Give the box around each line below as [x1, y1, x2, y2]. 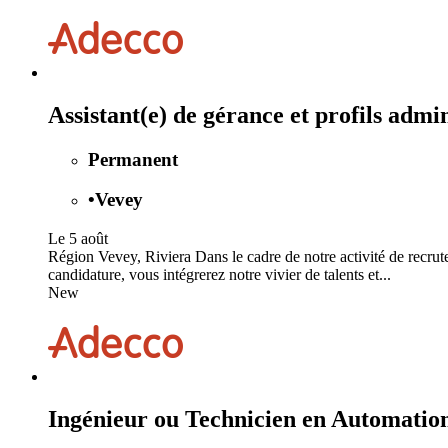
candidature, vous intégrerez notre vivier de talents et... [48, 266, 391, 284]
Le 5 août [48, 230, 108, 248]
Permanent [88, 148, 178, 170]
